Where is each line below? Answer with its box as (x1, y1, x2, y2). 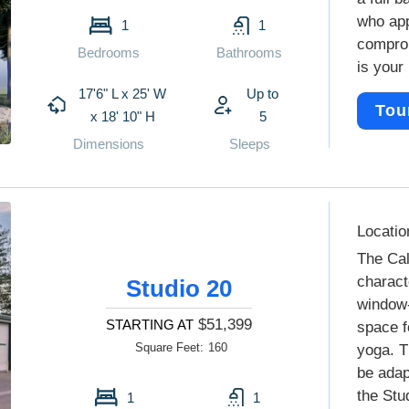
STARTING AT (106, 316, 194, 332)
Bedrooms (78, 45, 141, 60)
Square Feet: (135, 340, 204, 354)
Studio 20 (126, 274, 233, 302)
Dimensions (73, 136, 145, 152)
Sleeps (228, 136, 270, 152)
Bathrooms (216, 45, 283, 60)
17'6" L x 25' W (79, 86, 167, 101)
